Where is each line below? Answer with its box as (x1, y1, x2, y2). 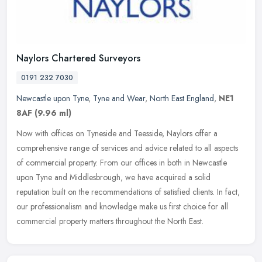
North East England (150, 92, 214, 104)
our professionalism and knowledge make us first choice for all (16, 200, 228, 212)
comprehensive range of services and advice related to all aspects (16, 142, 238, 154)
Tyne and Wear (93, 92, 145, 104)
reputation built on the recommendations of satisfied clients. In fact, (16, 185, 240, 198)
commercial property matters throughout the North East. (16, 215, 204, 227)
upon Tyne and (16, 171, 67, 183)
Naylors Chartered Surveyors (16, 51, 140, 65)
